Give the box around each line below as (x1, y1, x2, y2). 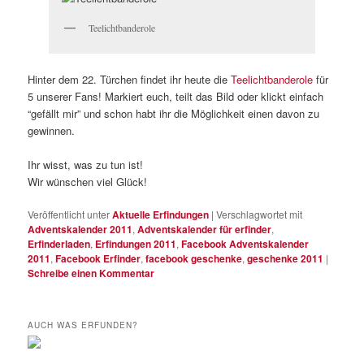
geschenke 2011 (247, 251, 324, 266)
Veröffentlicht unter (28, 207, 110, 222)
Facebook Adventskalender (181, 236, 310, 252)
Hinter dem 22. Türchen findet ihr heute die (28, 71, 232, 87)
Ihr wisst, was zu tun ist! (28, 156, 144, 172)
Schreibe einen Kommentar (28, 266, 155, 281)
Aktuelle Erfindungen (112, 207, 210, 223)
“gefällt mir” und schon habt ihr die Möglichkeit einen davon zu (28, 105, 320, 121)
